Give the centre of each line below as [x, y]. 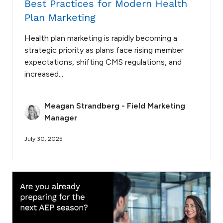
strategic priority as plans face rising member [104, 50]
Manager [61, 117]
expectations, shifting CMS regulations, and [103, 62]
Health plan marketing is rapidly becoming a [101, 38]
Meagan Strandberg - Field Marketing [115, 106]
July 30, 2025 [44, 139]
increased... [44, 74]
